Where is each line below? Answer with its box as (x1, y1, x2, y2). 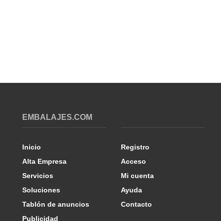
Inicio (22, 143, 41, 151)
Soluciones (22, 186, 60, 194)
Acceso (121, 157, 146, 165)
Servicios (22, 172, 53, 180)
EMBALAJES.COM (22, 113, 92, 121)
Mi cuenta (121, 172, 154, 180)
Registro (121, 143, 149, 151)
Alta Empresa (22, 157, 67, 165)
